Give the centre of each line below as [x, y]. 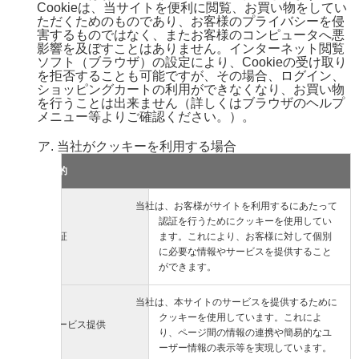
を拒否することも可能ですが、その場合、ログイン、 [191, 75]
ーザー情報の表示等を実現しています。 [245, 347]
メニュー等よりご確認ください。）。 [146, 116]
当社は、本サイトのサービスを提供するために [237, 302]
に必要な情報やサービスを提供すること [245, 251]
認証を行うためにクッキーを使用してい [245, 221]
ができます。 [188, 266]
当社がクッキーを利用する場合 [147, 146]
